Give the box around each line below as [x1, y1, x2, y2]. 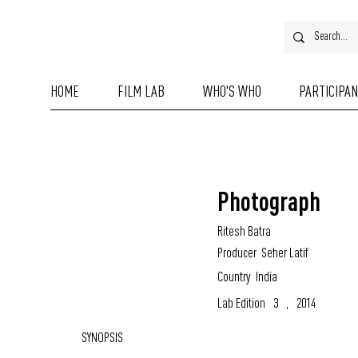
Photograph [217, 186, 321, 217]
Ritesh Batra [217, 222, 272, 240]
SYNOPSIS [82, 328, 124, 345]
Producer [217, 244, 257, 261]
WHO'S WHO [202, 82, 261, 100]
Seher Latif [261, 244, 308, 261]
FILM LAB [117, 82, 165, 100]
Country [217, 268, 252, 285]
